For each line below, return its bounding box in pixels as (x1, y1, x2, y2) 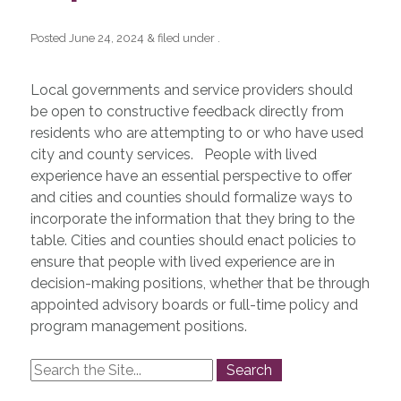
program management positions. (30, 317, 247, 335)
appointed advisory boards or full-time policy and (30, 295, 358, 313)
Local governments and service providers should (30, 81, 353, 98)
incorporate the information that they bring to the (30, 209, 354, 227)
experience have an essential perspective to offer (30, 166, 352, 184)
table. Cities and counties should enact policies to (30, 231, 356, 249)
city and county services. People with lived (30, 145, 317, 163)
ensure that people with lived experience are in (30, 252, 335, 270)
